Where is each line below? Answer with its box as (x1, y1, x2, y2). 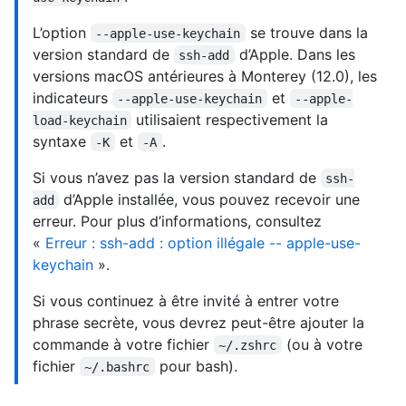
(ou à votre (281, 334, 367, 353)
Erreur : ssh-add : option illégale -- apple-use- (45, 233, 361, 252)
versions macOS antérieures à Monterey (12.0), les (33, 66, 377, 85)
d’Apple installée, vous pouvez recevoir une (59, 189, 365, 208)
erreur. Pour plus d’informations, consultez (33, 211, 322, 230)
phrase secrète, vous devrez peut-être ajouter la (33, 313, 364, 332)
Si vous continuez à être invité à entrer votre (33, 291, 339, 310)
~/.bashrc (84, 359, 150, 374)
